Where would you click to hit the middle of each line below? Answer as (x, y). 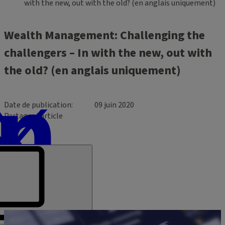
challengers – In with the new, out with (108, 53)
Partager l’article (33, 116)
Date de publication (38, 105)
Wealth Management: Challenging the (104, 35)
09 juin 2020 (114, 105)
